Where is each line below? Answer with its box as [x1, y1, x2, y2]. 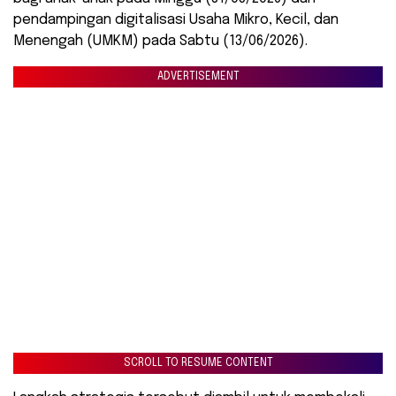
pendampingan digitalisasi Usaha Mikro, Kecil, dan [13, 11, 339, 27]
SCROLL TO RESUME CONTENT [123, 357, 273, 369]
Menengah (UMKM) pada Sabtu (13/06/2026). [13, 33, 308, 49]
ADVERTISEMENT [156, 71, 240, 82]
